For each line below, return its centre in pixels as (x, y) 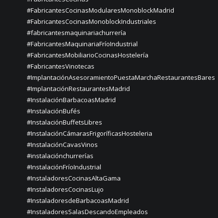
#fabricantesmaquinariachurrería (76, 33)
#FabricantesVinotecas (61, 66)
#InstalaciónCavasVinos (62, 145)
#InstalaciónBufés (54, 111)
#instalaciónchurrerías (60, 156)
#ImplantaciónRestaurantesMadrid (78, 89)
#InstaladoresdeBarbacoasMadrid (78, 200)
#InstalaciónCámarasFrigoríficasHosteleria (90, 133)
